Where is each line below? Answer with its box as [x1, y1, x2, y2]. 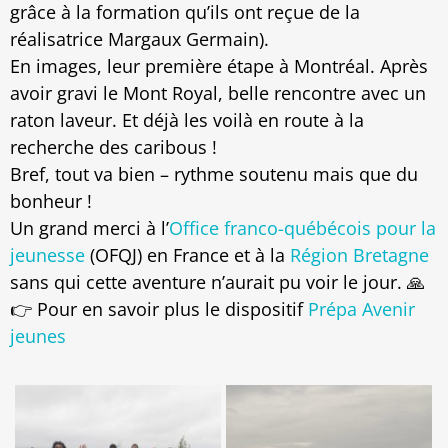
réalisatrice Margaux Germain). [10, 27, 269, 52]
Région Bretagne [290, 243, 429, 268]
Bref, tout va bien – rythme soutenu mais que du [10, 162, 418, 187]
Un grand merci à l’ [10, 216, 169, 241]
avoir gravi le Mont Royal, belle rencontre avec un [10, 81, 426, 106]
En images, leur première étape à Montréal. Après [10, 54, 428, 79]
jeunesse [10, 243, 85, 268]
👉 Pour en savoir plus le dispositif [10, 297, 308, 322]
